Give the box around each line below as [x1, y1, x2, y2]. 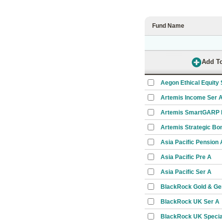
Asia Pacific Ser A [161, 168, 212, 175]
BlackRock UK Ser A [161, 198, 220, 205]
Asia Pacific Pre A [161, 154, 212, 161]
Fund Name [152, 22, 184, 29]
